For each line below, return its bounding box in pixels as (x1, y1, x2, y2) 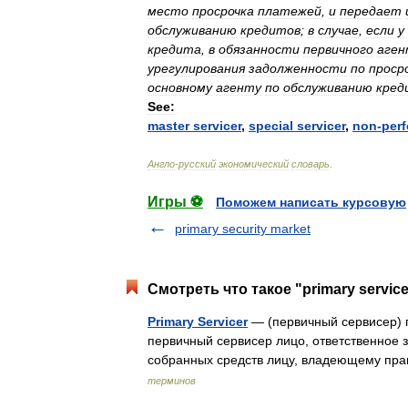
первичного (303, 42, 373, 56)
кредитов (240, 23, 301, 37)
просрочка (192, 4, 254, 18)
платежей (258, 4, 321, 18)
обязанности (219, 42, 300, 56)
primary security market (175, 221, 311, 236)
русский (178, 158, 216, 169)
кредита (148, 42, 201, 56)
